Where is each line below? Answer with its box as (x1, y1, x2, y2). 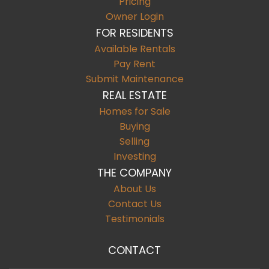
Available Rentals (94, 42, 175, 56)
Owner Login (105, 10, 164, 23)
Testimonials (104, 212, 165, 226)
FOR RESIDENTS (95, 25, 174, 40)
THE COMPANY (97, 165, 172, 180)
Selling (119, 134, 150, 148)
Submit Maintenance (85, 72, 184, 86)
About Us (113, 182, 156, 196)
